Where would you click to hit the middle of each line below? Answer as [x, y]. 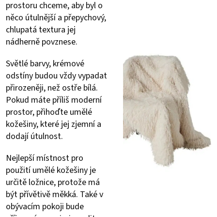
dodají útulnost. [35, 136]
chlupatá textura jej [41, 30]
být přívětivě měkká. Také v [54, 194]
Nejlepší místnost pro [45, 158]
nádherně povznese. [43, 42]
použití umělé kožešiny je [51, 170]
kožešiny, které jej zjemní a [54, 124]
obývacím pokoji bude [45, 206]
